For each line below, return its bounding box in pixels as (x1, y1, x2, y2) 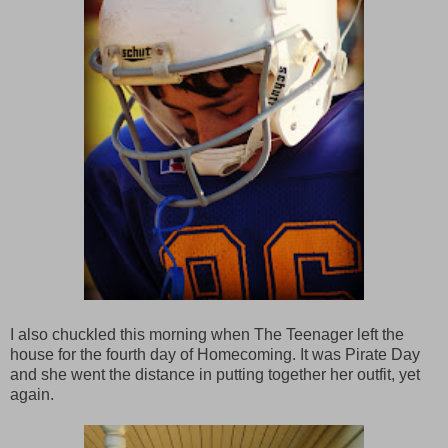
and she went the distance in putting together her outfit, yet (10, 365, 420, 383)
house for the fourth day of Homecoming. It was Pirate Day (10, 345, 420, 363)
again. (10, 385, 54, 403)
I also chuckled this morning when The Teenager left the (10, 325, 404, 343)
